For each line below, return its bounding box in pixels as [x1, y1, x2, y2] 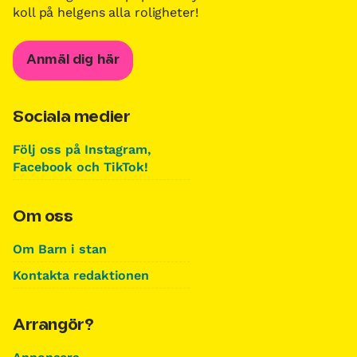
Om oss [13, 209, 73, 225]
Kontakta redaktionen [13, 267, 149, 283]
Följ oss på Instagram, [13, 141, 151, 157]
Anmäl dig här [26, 53, 120, 66]
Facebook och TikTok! [13, 159, 148, 175]
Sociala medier [13, 109, 131, 125]
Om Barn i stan [13, 241, 107, 257]
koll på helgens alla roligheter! [13, 4, 198, 20]
